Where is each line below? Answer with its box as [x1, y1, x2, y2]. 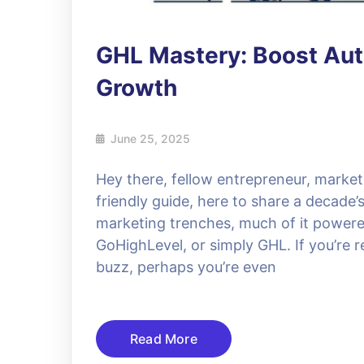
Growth [96, 73, 177, 102]
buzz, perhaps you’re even [96, 258, 276, 275]
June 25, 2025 [110, 131, 190, 145]
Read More [130, 330, 197, 347]
